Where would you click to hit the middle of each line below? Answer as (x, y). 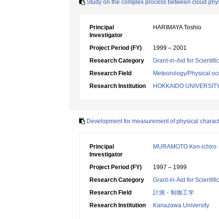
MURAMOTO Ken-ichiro (185, 147)
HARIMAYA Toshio (177, 27)
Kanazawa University (181, 205)
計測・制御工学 (174, 193)
